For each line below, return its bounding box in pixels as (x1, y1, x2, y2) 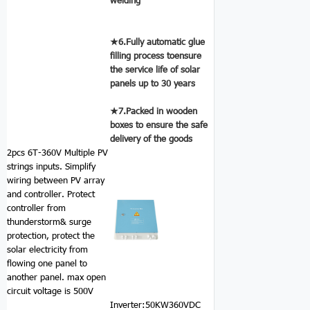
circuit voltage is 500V (7, 284, 94, 296)
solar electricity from (7, 243, 89, 255)
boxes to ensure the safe (110, 118, 208, 130)
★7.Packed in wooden (110, 104, 198, 116)
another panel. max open (7, 271, 107, 282)
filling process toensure (110, 49, 202, 61)
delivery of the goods (110, 132, 193, 144)
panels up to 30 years (110, 77, 196, 89)
